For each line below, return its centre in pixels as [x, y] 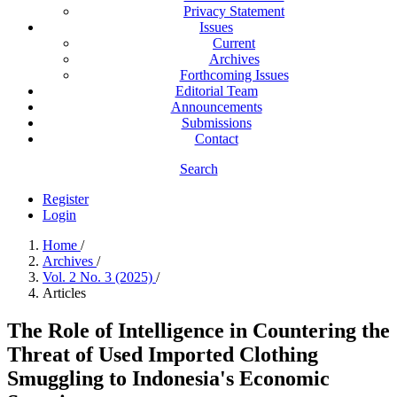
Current [234, 43]
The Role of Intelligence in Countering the [198, 330]
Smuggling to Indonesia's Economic [168, 378]
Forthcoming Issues [234, 75]
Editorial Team [216, 91]
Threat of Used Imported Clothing [163, 354]
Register [66, 199]
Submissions [216, 123]
